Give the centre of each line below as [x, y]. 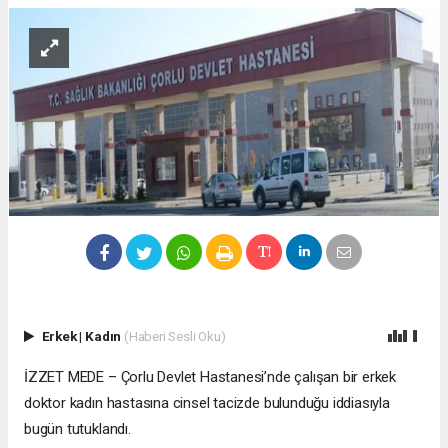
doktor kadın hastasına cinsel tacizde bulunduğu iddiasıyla [207, 402]
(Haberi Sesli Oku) [174, 335]
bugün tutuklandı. [77, 428]
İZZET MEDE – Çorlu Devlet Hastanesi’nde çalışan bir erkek [210, 376]
